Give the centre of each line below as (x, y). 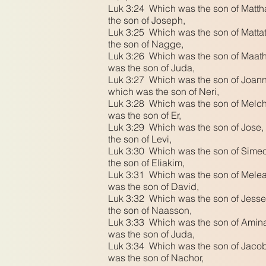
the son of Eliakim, (148, 163)
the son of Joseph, (148, 20)
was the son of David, (155, 186)
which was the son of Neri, (165, 91)
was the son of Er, (146, 115)
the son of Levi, (141, 139)
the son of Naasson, (151, 210)
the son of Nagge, (147, 44)
